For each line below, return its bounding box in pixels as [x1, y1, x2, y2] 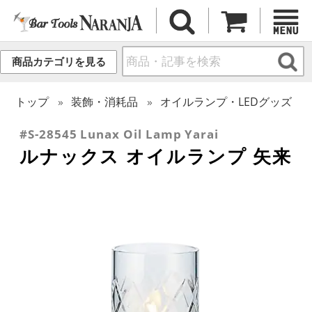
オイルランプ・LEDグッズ [160, 93, 292, 109]
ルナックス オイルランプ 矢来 [19, 143, 292, 169]
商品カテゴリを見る [11, 56, 106, 68]
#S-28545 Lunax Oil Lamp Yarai [19, 125, 219, 142]
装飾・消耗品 [71, 93, 139, 109]
